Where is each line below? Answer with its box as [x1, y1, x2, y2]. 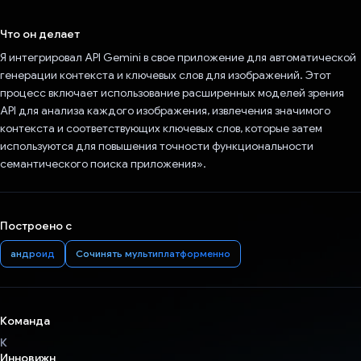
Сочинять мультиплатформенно [76, 247, 230, 260]
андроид [10, 247, 55, 260]
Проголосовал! [144, 8, 239, 25]
